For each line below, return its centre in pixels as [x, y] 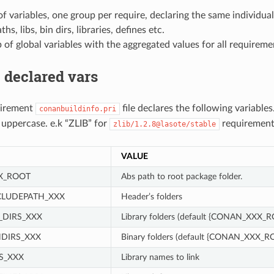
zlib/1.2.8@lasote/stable [164, 124]
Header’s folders [151, 196]
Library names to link [160, 257]
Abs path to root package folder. [181, 176]
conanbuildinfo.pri [77, 109]
